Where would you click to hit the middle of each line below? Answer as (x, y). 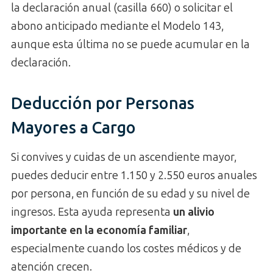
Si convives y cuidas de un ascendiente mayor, (124, 158)
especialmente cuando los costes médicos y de (126, 249)
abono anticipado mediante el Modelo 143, (117, 26)
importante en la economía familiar (99, 231)
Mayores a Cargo (73, 128)
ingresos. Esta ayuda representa (92, 212)
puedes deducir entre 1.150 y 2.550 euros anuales (134, 176)
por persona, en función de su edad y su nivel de (130, 194)
